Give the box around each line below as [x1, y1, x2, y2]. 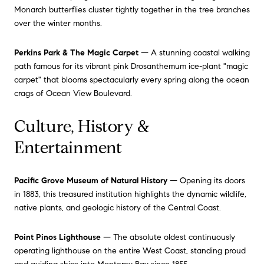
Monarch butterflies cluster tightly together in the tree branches [14, 5, 250, 15]
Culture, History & [14, 115, 150, 137]
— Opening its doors [167, 176, 245, 186]
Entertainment [14, 137, 122, 158]
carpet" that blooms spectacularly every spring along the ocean [14, 75, 249, 85]
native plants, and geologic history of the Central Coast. [14, 203, 221, 213]
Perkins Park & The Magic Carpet [14, 48, 138, 58]
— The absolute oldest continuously [101, 232, 235, 242]
